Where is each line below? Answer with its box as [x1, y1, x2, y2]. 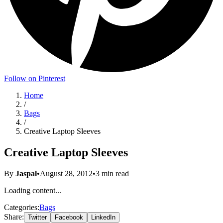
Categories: [4, 203, 39, 212]
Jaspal [15, 169, 37, 178]
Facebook [55, 213, 83, 221]
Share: [4, 212, 24, 221]
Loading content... [4, 186, 61, 195]
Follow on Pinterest [4, 74, 65, 83]
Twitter [28, 213, 47, 221]
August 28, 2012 [40, 169, 93, 178]
